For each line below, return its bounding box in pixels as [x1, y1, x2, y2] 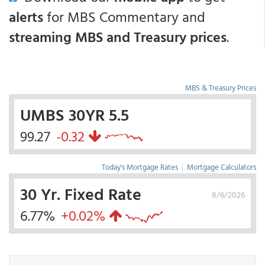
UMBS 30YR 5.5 [20, 102, 129, 127]
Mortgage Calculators [187, 161, 256, 173]
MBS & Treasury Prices [185, 82, 256, 93]
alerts [9, 6, 43, 27]
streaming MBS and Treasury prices [9, 26, 227, 47]
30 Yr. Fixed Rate [20, 181, 141, 206]
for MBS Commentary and [43, 6, 205, 27]
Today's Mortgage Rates [102, 161, 178, 173]
